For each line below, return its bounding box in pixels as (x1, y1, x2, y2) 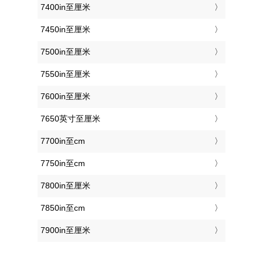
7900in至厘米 (41, 225, 90, 235)
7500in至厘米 (41, 47, 90, 57)
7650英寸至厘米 (41, 114, 100, 124)
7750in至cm (41, 159, 85, 168)
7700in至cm (41, 136, 85, 146)
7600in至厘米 (41, 92, 90, 102)
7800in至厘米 (41, 181, 90, 191)
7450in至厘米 (41, 25, 90, 35)
